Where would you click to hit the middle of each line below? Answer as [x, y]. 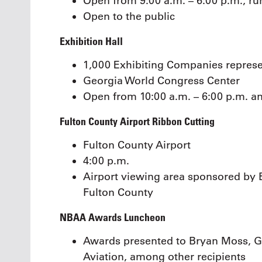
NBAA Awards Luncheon [113, 217]
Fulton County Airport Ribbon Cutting [137, 121]
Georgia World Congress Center [161, 81]
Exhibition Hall [91, 41]
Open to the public [129, 17]
